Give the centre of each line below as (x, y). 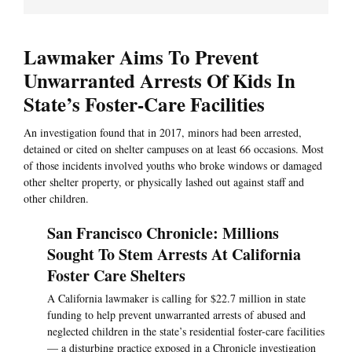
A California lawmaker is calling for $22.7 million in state (176, 299)
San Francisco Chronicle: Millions (163, 233)
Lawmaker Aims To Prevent (141, 57)
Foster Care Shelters (119, 276)
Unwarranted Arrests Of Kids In (159, 81)
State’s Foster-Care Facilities (144, 104)
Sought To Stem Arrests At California (174, 255)
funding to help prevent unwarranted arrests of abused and (176, 315)
